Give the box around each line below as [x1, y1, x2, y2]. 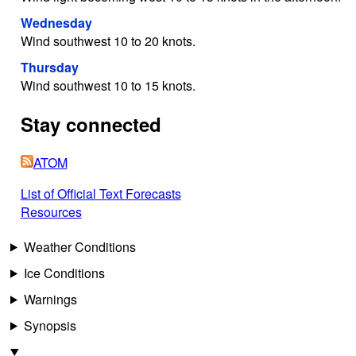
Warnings [23, 289, 77, 308]
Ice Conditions [23, 263, 105, 282]
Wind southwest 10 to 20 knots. [20, 31, 195, 50]
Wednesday [20, 13, 92, 32]
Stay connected [20, 110, 161, 137]
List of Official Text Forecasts [20, 184, 181, 203]
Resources [20, 202, 82, 221]
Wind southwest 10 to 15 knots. [20, 75, 195, 95]
